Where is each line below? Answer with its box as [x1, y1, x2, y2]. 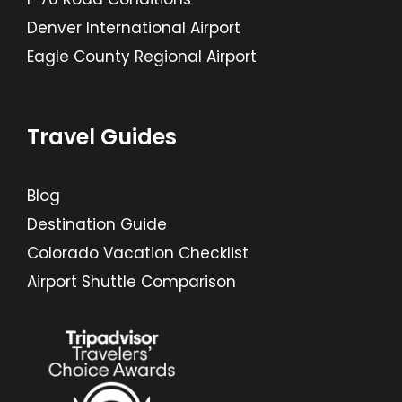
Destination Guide [27, 214, 167, 236]
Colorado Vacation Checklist [27, 242, 249, 265]
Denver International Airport [27, 17, 240, 39]
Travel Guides [27, 122, 177, 153]
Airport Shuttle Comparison [27, 271, 236, 293]
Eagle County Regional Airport [27, 46, 257, 68]
